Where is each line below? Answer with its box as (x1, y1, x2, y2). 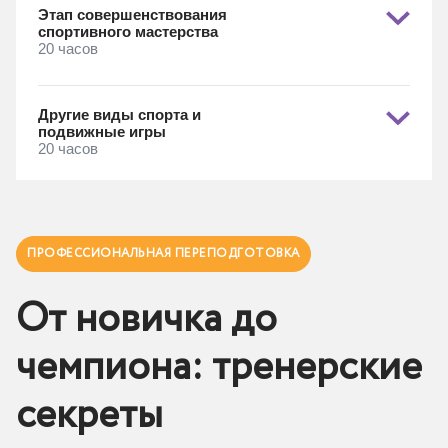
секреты (16, 386, 163, 445)
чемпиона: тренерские (16, 338, 422, 397)
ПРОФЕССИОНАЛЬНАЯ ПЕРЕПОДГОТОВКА (27, 245, 300, 262)
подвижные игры (38, 123, 166, 140)
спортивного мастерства (38, 23, 218, 40)
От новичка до (16, 290, 277, 349)
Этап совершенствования (38, 6, 227, 23)
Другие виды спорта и (38, 106, 201, 123)
